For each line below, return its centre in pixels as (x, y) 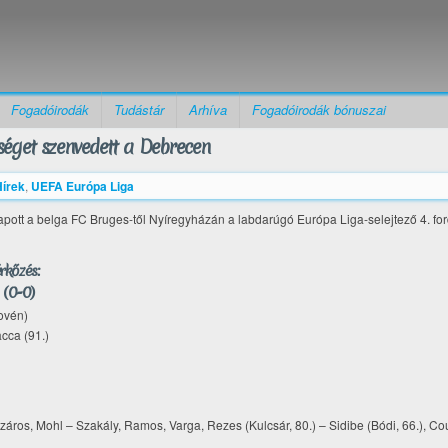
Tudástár (139, 109)
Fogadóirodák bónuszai (319, 109)
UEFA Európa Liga (82, 186)
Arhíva (208, 109)
